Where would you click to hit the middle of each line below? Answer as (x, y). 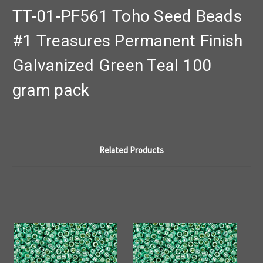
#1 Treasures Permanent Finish (128, 41)
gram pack (51, 90)
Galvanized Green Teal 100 (112, 66)
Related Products (131, 150)
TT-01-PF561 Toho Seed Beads (127, 16)
